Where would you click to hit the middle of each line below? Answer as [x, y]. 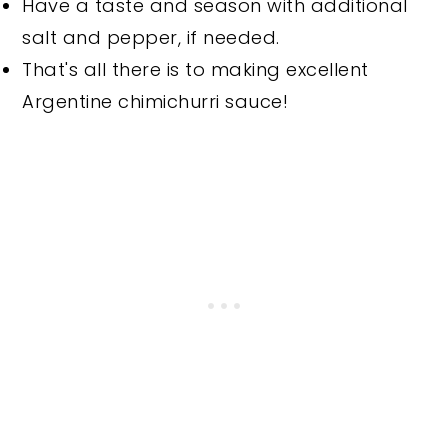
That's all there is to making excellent [195, 69]
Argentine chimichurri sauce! [155, 101]
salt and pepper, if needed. [151, 37]
